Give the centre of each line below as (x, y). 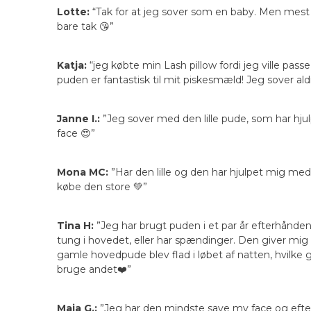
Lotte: (73, 12)
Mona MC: (83, 173)
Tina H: (77, 226)
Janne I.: (78, 119)
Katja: (72, 66)
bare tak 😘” (85, 27)
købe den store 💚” (102, 187)
